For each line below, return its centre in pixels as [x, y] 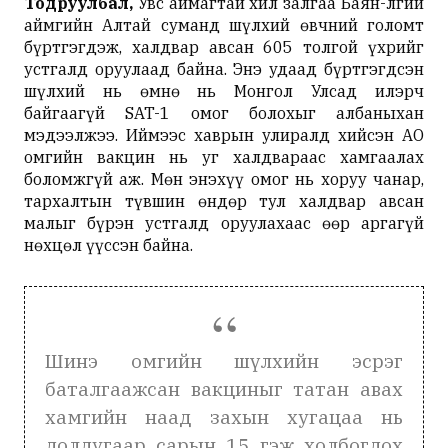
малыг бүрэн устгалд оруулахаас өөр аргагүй [224, 223]
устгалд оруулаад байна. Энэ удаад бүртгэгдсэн [224, 69]
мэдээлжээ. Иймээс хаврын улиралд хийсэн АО [224, 135]
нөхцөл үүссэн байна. [108, 245]
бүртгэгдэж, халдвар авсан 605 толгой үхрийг [224, 47]
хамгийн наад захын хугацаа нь [224, 416]
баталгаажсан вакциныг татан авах [224, 388]
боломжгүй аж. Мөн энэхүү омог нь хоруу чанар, [224, 179]
